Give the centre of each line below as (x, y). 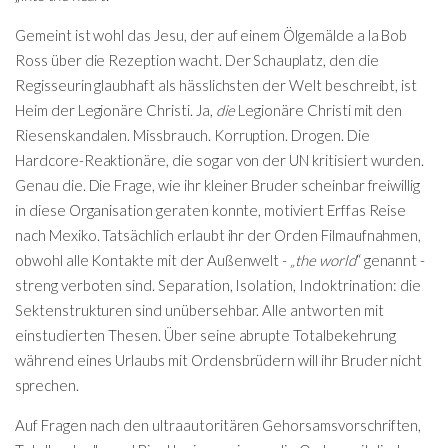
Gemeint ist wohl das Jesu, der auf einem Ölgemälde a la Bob (211, 34)
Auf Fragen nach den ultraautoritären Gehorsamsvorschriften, (218, 424)
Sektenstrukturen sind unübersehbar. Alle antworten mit (199, 309)
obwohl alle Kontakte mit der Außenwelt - (153, 259)
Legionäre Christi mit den (319, 109)
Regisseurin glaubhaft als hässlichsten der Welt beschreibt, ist (216, 84)
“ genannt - (390, 259)
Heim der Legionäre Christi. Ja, (115, 109)
